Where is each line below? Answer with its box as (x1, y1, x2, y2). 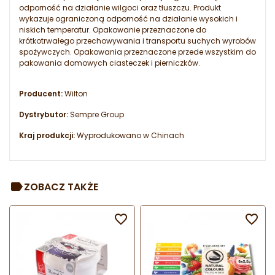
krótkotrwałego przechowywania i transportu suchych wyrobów (19, 36, 256, 47)
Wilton (63, 88, 88, 99)
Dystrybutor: (19, 109, 68, 120)
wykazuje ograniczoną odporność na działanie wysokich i (19, 14, 238, 25)
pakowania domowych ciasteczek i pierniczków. (19, 58, 200, 69)
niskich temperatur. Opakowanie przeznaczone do (19, 25, 206, 36)
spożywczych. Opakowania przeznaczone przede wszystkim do (19, 47, 256, 58)
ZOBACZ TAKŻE (24, 179, 98, 194)
